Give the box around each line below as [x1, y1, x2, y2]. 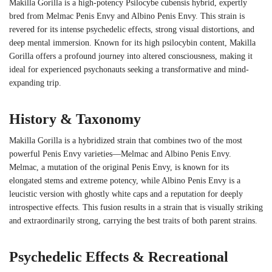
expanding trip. [9, 78, 61, 87]
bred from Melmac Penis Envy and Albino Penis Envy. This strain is [9, 11, 245, 21]
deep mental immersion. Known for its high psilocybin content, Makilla [9, 38, 256, 47]
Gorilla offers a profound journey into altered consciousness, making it [9, 51, 253, 61]
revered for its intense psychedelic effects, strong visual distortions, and [9, 24, 254, 34]
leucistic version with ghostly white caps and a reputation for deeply [9, 189, 243, 199]
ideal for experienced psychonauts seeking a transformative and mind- [9, 64, 249, 74]
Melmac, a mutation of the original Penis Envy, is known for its [9, 162, 229, 172]
